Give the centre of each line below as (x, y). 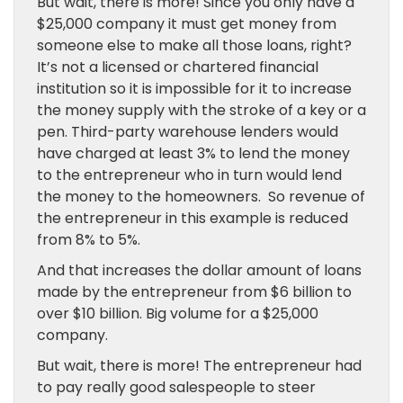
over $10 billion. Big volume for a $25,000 (178, 313)
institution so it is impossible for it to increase (194, 89)
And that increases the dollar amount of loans (199, 270)
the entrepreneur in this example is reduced (193, 218)
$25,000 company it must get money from (187, 24)
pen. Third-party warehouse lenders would (188, 132)
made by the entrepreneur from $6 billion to (194, 292)
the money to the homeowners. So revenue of (201, 197)
